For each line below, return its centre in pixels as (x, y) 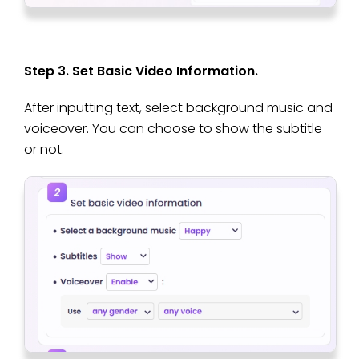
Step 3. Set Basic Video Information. (141, 71)
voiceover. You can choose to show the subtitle (173, 128)
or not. (44, 149)
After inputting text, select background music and (178, 107)
